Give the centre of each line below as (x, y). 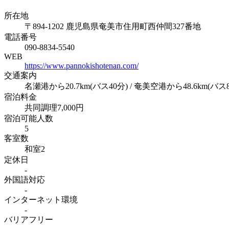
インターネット (33, 200)
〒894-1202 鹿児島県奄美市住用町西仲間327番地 (113, 27)
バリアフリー (29, 220)
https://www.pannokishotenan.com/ (82, 66)
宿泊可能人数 (29, 119)
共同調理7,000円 (54, 108)
